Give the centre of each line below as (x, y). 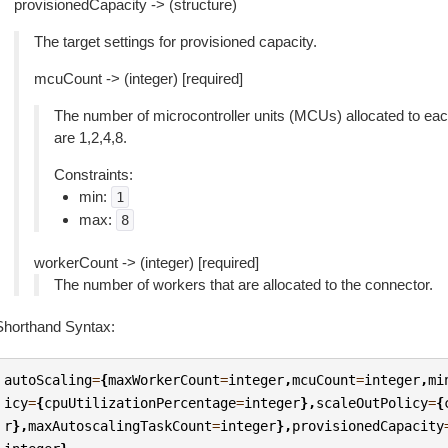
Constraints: (93, 174)
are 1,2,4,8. (90, 137)
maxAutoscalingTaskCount (120, 425)
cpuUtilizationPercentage (140, 402)
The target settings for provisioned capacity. (175, 41)
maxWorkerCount (164, 379)
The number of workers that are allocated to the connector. (243, 284)
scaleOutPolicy (372, 402)
